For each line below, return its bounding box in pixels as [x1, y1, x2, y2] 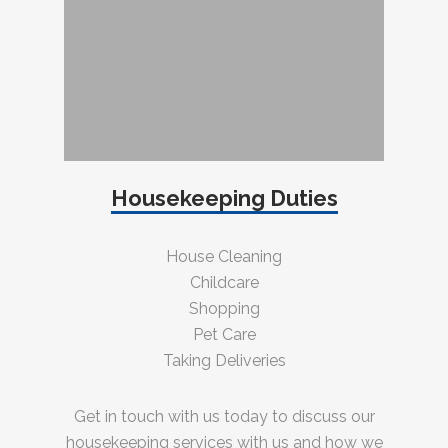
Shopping [188, 299, 260, 319]
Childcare [189, 273, 259, 293]
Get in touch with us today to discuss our [73, 407, 375, 427]
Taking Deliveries [162, 351, 286, 371]
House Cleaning [166, 247, 282, 267]
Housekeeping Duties [110, 185, 338, 212]
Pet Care [192, 325, 256, 345]
